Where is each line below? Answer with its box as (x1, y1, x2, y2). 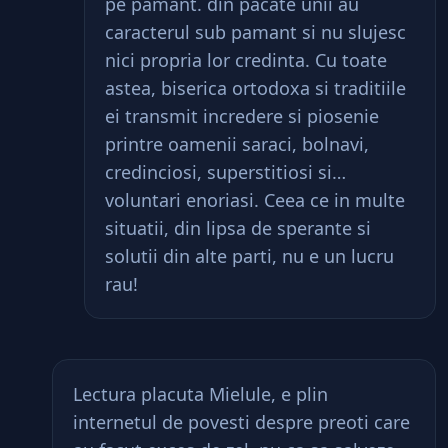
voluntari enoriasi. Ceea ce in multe (105, 188, 405, 212)
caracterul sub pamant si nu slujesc (105, 20, 406, 44)
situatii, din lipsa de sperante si (105, 216, 371, 240)
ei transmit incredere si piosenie (105, 104, 379, 128)
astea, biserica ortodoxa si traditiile (105, 76, 406, 100)
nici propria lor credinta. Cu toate (105, 48, 387, 72)
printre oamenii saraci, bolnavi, (105, 132, 369, 156)
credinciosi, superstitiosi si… (105, 160, 346, 184)
